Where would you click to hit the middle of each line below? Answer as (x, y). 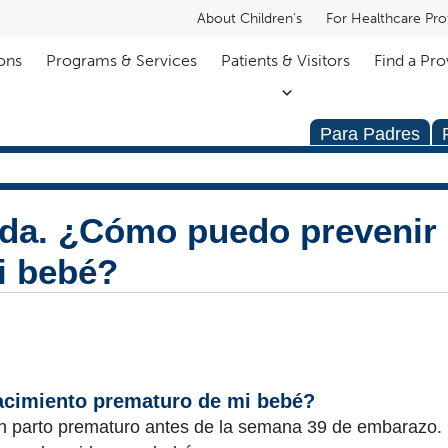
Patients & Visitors (285, 60)
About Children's (249, 18)
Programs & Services (121, 60)
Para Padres (370, 134)
